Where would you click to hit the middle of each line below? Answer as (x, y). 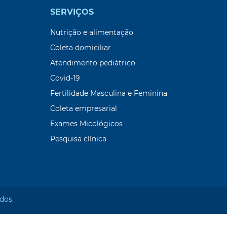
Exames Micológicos (86, 124)
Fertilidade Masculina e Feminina (108, 93)
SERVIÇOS (72, 12)
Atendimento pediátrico (92, 63)
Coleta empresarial (83, 109)
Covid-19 (65, 78)
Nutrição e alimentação (91, 33)
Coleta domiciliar (80, 48)
